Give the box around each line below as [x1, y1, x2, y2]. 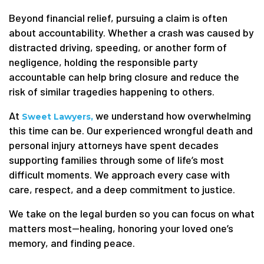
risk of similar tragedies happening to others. [9, 85, 214, 98]
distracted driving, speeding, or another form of [9, 41, 227, 54]
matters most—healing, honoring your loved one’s [9, 222, 233, 235]
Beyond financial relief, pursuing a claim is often [9, 11, 227, 25]
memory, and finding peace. [9, 236, 135, 250]
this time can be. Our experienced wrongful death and [9, 124, 253, 137]
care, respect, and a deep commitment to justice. [9, 183, 235, 196]
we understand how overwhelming [95, 109, 251, 123]
